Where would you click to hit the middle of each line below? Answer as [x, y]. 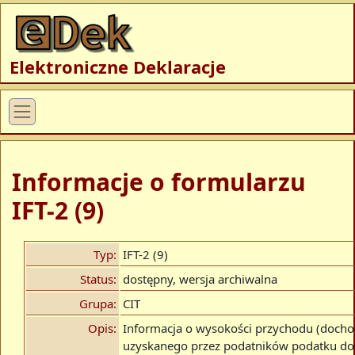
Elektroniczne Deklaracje [117, 66]
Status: [98, 279]
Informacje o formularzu [159, 181]
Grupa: [98, 303]
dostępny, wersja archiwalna [200, 279]
